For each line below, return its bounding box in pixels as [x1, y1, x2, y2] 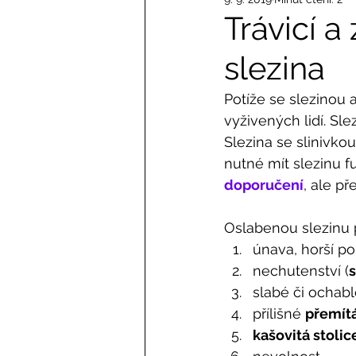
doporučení [224, 176, 304, 193]
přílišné [253, 305, 305, 322]
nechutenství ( [253, 262, 349, 279]
